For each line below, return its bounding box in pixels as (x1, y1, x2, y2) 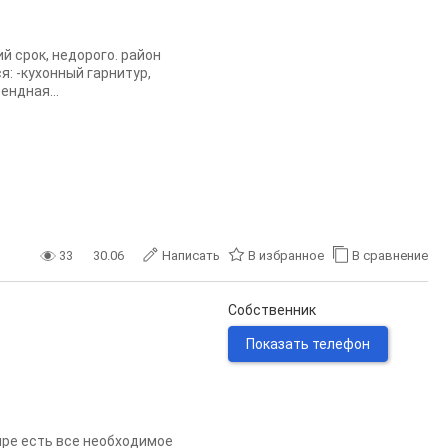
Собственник (228, 302, 316, 318)
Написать (162, 248, 220, 263)
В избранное (248, 248, 324, 263)
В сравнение (352, 248, 428, 263)
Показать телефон (246, 336, 370, 352)
